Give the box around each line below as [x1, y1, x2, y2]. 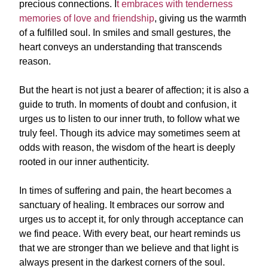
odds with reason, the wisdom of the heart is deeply [19, 142, 235, 153]
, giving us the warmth [154, 13, 246, 23]
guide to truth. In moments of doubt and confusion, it [19, 99, 236, 109]
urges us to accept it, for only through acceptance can [19, 214, 243, 224]
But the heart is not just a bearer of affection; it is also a [19, 85, 249, 95]
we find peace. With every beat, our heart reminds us [19, 229, 240, 239]
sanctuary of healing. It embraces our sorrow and [19, 200, 224, 210]
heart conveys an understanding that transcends [19, 42, 222, 52]
